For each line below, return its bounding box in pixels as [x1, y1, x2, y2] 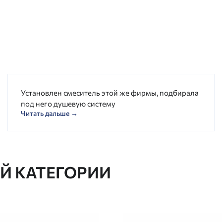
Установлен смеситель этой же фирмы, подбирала [20, 88, 199, 97]
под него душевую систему [20, 99, 115, 108]
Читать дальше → [20, 109, 78, 117]
